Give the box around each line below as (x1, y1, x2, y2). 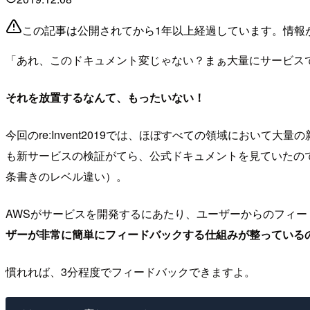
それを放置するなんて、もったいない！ (6, 89, 205, 106)
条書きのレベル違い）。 (6, 168, 127, 185)
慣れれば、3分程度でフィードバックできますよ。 (6, 264, 255, 280)
